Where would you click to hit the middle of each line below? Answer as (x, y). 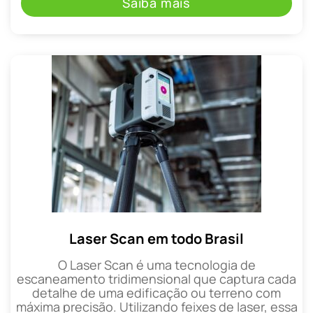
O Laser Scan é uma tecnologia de (156, 264)
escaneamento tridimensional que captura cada (156, 278)
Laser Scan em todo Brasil (156, 238)
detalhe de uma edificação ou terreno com (156, 292)
